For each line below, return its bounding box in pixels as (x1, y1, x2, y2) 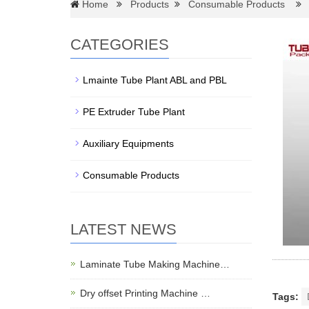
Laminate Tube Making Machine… (80, 259, 230, 270)
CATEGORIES (70, 36, 169, 54)
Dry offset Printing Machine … (80, 288, 210, 299)
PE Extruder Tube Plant (83, 106, 185, 118)
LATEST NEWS (70, 221, 177, 239)
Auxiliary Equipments (83, 138, 174, 150)
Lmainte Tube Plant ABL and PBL (83, 74, 227, 86)
